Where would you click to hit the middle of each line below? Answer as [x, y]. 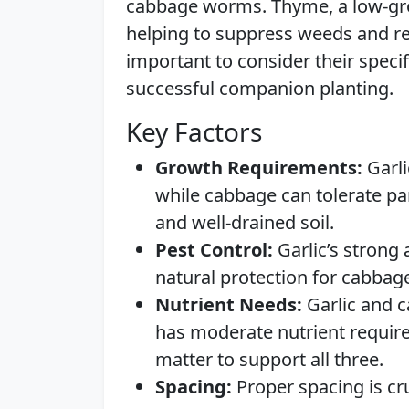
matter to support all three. [269, 359]
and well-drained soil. [245, 222]
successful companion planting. [260, 88]
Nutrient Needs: [229, 304]
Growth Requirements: [259, 168]
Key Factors [194, 131]
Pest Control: [214, 250]
